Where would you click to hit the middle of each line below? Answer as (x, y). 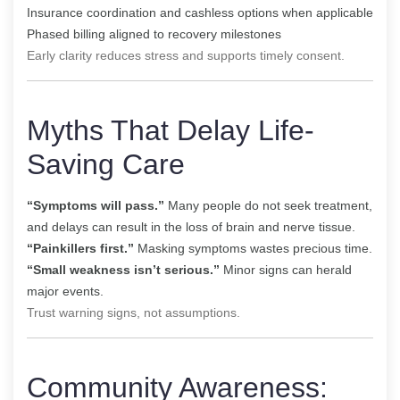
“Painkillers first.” (80, 248)
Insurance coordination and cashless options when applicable (200, 12)
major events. (65, 291)
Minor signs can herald (286, 269)
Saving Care (106, 164)
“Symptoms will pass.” (96, 205)
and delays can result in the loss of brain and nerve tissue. (191, 226)
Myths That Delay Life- (171, 130)
